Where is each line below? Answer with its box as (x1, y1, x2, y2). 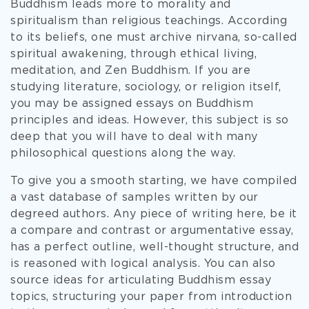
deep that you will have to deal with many (10, 132, 258, 142)
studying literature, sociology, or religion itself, (10, 82, 281, 92)
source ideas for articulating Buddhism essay (10, 275, 271, 286)
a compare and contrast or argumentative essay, (10, 226, 293, 236)
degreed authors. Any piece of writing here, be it (10, 209, 297, 219)
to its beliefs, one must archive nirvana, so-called (10, 32, 297, 43)
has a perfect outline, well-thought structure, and (10, 242, 299, 252)
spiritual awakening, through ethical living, (10, 49, 257, 59)
